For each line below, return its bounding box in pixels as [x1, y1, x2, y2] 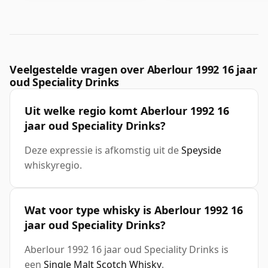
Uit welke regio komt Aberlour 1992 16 [25, 103, 229, 118]
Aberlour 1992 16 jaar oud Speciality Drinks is [25, 243, 229, 257]
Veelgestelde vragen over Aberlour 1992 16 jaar [10, 62, 257, 77]
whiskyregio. [25, 159, 82, 172]
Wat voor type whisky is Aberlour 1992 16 [25, 203, 243, 218]
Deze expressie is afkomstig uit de [25, 144, 181, 157]
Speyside [181, 144, 221, 157]
